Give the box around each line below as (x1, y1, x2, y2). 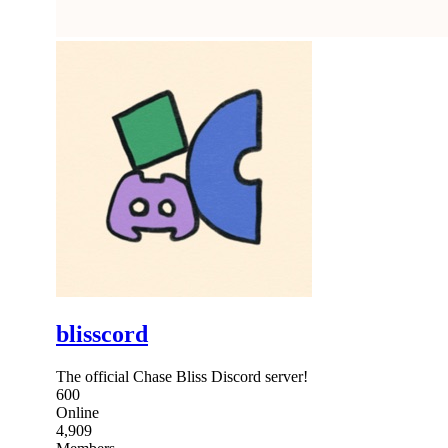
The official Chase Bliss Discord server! (56, 367, 308, 385)
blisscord (56, 320, 148, 347)
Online (56, 403, 99, 421)
